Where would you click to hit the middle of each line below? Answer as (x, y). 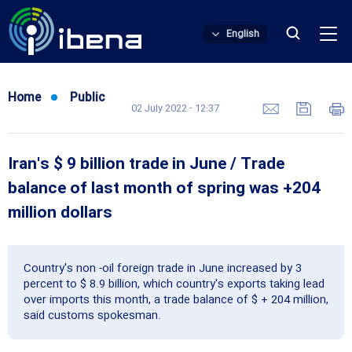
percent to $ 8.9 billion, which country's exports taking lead (174, 284)
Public (88, 98)
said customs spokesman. (92, 316)
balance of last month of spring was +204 (164, 189)
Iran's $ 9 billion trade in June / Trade (146, 165)
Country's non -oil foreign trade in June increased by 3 (163, 269)
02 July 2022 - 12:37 (175, 108)
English (243, 34)
